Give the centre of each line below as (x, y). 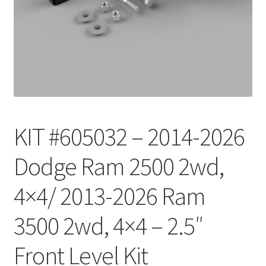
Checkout (33, 17)
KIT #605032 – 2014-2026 (129, 136)
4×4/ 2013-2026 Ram (109, 196)
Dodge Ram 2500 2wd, (118, 166)
